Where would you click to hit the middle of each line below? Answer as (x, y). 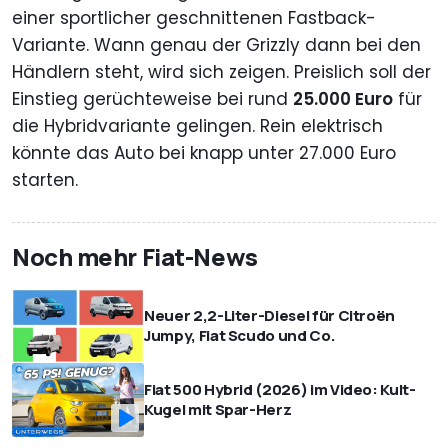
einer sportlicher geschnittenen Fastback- (194, 17)
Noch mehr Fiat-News (135, 256)
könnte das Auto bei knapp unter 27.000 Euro (204, 152)
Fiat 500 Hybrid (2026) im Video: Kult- (280, 389)
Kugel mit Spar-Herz (218, 409)
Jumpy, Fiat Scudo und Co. (240, 335)
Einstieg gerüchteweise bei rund (152, 98)
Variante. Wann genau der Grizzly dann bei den (216, 44)
